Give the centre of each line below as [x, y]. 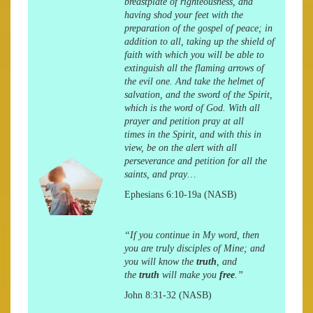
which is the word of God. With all [192, 108]
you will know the [160, 262]
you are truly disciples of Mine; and [194, 248]
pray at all [223, 121]
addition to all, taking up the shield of [199, 42]
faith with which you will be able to [194, 55]
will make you [190, 275]
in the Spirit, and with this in [203, 134]
